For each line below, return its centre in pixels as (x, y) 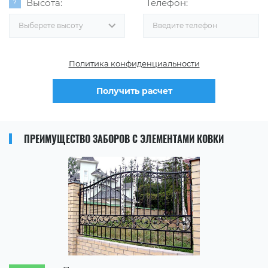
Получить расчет (134, 91)
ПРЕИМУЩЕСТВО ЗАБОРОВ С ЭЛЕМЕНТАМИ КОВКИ (124, 138)
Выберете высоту (51, 25)
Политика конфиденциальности (134, 63)
